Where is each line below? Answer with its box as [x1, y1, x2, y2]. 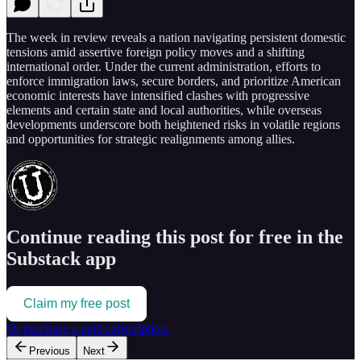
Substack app [6, 248, 116, 270]
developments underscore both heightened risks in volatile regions [6, 117, 340, 131]
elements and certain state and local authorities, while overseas [6, 102, 322, 117]
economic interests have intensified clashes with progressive [6, 88, 309, 102]
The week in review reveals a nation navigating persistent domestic [6, 30, 346, 44]
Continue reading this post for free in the [6, 226, 343, 248]
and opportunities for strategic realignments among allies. [6, 131, 295, 146]
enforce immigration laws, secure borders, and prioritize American [6, 73, 341, 88]
